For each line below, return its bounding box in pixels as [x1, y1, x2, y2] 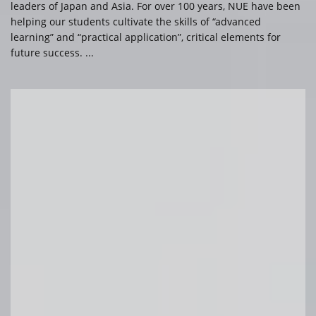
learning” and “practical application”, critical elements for [11, 30, 281, 44]
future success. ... [11, 45, 94, 59]
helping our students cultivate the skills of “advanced [11, 14, 261, 28]
